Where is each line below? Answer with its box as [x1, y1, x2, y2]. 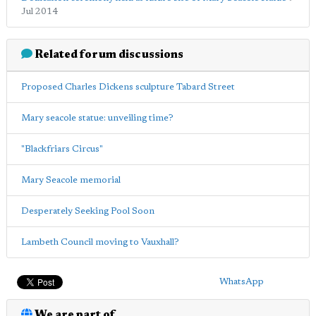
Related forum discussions [32, 49, 183, 61]
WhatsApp [219, 276, 264, 286]
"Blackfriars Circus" [21, 144, 103, 154]
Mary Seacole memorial [21, 175, 121, 185]
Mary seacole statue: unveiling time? [21, 113, 174, 123]
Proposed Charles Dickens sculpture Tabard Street [21, 82, 235, 92]
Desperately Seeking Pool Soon [21, 206, 154, 216]
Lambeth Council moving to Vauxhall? [21, 237, 179, 247]
